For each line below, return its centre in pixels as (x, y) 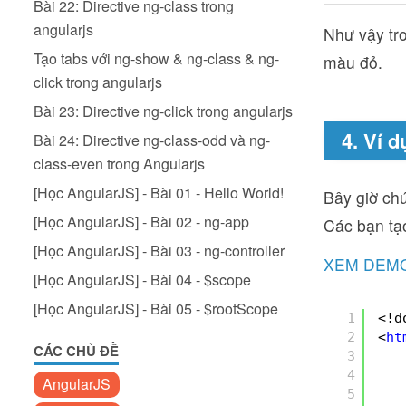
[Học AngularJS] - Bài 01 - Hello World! (159, 193)
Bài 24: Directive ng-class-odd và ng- (152, 140)
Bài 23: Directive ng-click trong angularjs (163, 111)
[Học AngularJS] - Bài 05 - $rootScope (156, 309)
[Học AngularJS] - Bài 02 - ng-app (141, 222)
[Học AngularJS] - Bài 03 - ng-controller (159, 251)
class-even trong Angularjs (119, 164)
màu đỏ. (353, 62)
